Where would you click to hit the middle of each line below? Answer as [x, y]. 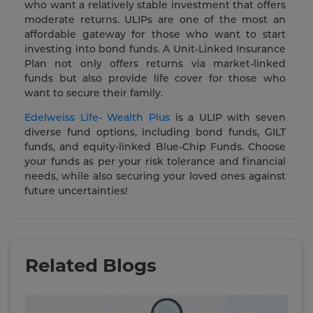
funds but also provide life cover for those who [155, 79]
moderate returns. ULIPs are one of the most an [155, 20]
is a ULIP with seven [227, 118]
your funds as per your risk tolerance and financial [155, 162]
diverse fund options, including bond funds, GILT [155, 132]
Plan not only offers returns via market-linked [155, 64]
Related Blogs [91, 266]
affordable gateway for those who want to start [155, 35]
